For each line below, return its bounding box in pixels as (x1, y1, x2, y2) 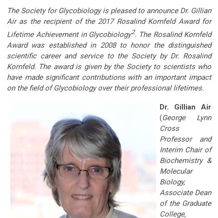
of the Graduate (160, 199, 211, 208)
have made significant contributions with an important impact (7, 73, 211, 82)
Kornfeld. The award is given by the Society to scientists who (7, 62, 211, 71)
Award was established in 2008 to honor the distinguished (7, 40, 211, 50)
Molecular (160, 166, 192, 176)
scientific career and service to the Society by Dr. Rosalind (7, 51, 211, 60)
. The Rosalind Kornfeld (134, 30, 211, 39)
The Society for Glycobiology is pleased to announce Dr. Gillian (7, 6, 211, 15)
